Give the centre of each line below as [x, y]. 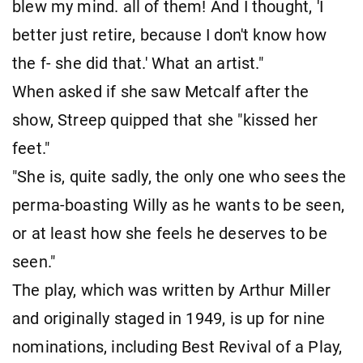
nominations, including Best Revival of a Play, [177, 347]
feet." [31, 148]
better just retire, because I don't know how [169, 35]
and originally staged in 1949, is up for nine [169, 318]
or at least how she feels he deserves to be [170, 233]
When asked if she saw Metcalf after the [161, 92]
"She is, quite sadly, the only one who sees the [179, 177]
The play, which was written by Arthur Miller [171, 290]
